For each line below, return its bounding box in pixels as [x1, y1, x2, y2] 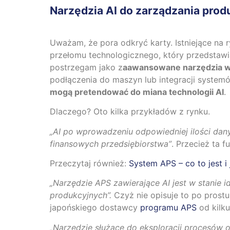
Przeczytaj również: [50, 158, 129, 168]
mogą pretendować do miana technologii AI [50, 86, 224, 97]
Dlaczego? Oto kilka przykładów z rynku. [50, 106, 210, 117]
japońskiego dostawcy [50, 202, 140, 213]
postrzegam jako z [50, 62, 123, 72]
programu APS [140, 202, 197, 213]
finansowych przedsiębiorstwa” [50, 138, 171, 149]
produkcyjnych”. [50, 190, 111, 201]
